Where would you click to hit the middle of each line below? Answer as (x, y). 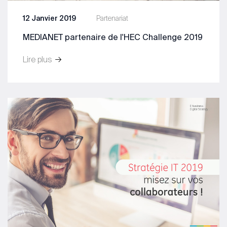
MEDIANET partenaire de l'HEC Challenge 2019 (113, 37)
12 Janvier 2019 (49, 18)
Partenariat (112, 18)
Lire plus (39, 59)
